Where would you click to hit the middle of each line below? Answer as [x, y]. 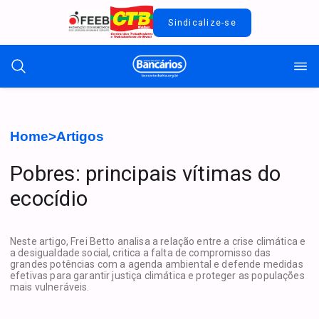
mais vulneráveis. [50, 287]
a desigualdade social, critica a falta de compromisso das [141, 253]
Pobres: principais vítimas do [146, 174]
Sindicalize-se [202, 22]
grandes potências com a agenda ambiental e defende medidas [157, 265]
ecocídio [49, 199]
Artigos [80, 137]
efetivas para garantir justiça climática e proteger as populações [157, 276]
